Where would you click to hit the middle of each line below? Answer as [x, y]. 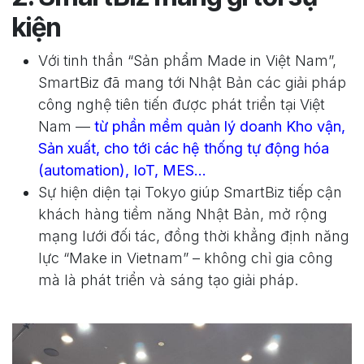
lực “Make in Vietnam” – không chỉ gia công [186, 258]
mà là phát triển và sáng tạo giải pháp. [168, 279]
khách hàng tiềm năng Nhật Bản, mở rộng [183, 214]
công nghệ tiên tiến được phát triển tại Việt [182, 104]
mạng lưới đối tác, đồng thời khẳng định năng [194, 236]
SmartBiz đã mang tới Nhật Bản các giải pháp [192, 82]
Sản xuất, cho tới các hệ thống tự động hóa [184, 148]
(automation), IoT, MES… [122, 170]
